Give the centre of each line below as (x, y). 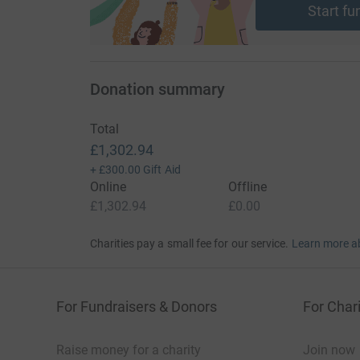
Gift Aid (162, 170)
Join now (329, 350)
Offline (247, 187)
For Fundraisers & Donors (137, 307)
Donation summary (157, 90)
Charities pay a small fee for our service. (189, 244)
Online (108, 187)
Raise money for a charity (129, 350)
